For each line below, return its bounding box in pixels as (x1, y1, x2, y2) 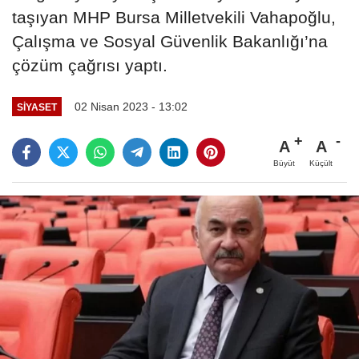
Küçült (309, 158, 333, 167)
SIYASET (16, 101, 57, 112)
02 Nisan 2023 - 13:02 (74, 100, 188, 114)
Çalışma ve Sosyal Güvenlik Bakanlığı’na (12, 32, 328, 51)
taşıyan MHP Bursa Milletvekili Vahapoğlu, (12, 8, 336, 27)
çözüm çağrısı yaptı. (12, 56, 167, 75)
